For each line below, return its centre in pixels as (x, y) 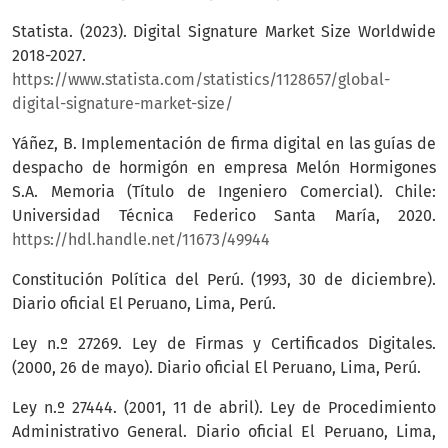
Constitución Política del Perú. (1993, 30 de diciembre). (224, 280)
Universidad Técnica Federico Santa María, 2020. (224, 216)
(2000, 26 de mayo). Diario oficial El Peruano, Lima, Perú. (216, 368)
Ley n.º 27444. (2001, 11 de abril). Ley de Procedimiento (224, 408)
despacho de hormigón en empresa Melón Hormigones (224, 168)
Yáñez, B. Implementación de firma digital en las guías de (224, 144)
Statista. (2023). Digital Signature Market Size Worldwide (224, 32)
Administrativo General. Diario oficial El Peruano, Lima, (224, 432)
